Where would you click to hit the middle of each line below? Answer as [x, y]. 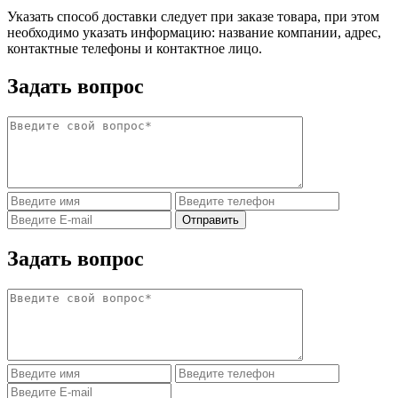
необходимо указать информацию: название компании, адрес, [194, 33]
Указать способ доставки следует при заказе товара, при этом [193, 17]
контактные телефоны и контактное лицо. [135, 49]
